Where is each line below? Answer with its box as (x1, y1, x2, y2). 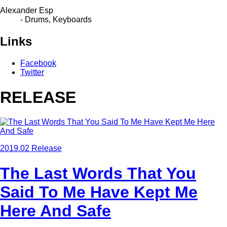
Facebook (20, 59, 56, 68)
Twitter (20, 68, 44, 77)
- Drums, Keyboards (20, 15, 92, 24)
